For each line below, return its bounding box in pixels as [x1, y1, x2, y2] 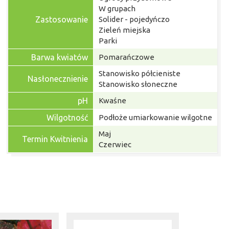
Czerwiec [99, 140, 131, 149]
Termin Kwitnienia [22, 134, 88, 144]
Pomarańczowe [99, 53, 154, 61]
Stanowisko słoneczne [99, 80, 177, 88]
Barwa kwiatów [31, 53, 88, 62]
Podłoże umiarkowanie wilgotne [99, 113, 212, 122]
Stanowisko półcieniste [99, 69, 180, 78]
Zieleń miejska [99, 26, 150, 34]
